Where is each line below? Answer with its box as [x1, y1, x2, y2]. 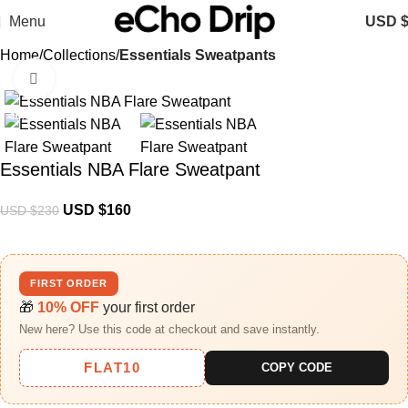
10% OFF [37, 300, 99, 316]
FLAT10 [84, 360, 140, 376]
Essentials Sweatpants [119, 46, 276, 63]
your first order [99, 300, 195, 316]
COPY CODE [261, 361, 332, 375]
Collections [43, 46, 116, 63]
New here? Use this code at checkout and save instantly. [19, 322, 320, 337]
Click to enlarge [54, 71, 152, 87]
